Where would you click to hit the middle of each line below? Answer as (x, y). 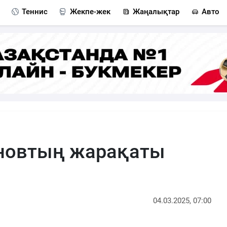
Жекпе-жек (90, 12)
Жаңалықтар (156, 12)
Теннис (34, 12)
